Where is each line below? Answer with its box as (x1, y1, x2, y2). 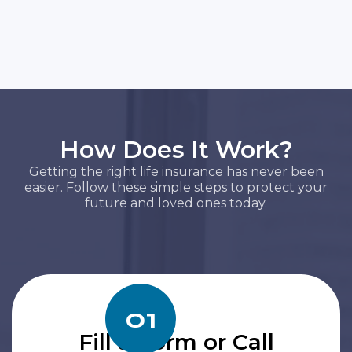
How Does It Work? (59, 135, 293, 165)
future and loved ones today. (85, 196, 267, 211)
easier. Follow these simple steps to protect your (24, 180, 328, 196)
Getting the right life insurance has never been (28, 164, 324, 180)
